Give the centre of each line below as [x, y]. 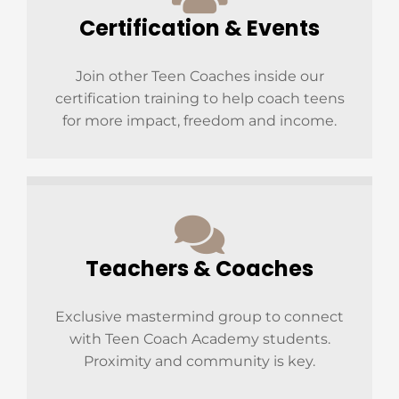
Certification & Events [199, 28]
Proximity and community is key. [199, 361]
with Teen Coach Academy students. [199, 338]
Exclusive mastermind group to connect [199, 316]
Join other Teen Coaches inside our [199, 76]
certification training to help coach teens [199, 98]
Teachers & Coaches [199, 268]
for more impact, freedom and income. [199, 120]
